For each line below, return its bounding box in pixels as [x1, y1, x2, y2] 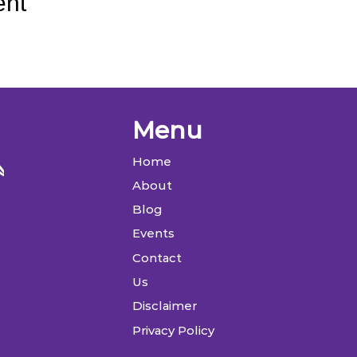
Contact [132, 250, 182, 266]
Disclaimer [132, 298, 197, 314]
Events [132, 226, 175, 241]
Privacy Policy [132, 323, 214, 339]
